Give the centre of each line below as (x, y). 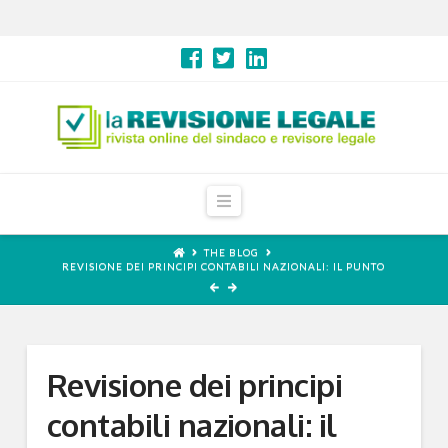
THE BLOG (231, 252)
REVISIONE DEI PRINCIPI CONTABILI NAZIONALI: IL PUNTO (224, 266)
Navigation (268, 199)
